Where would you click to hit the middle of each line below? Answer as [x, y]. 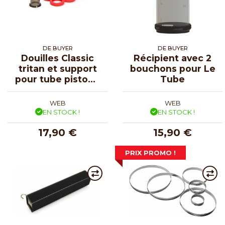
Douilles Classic [58, 58]
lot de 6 [58, 89]
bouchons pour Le [173, 68]
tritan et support [58, 68]
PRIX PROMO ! [150, 153]
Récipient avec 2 [173, 58]
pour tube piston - [58, 79]
